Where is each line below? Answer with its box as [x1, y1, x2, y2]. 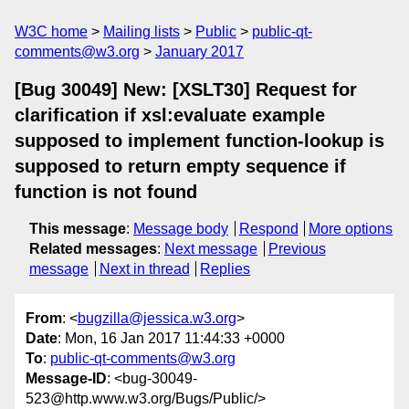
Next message [164, 241, 257, 257]
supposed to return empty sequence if [15, 156, 346, 176]
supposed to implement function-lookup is [15, 131, 384, 151]
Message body [133, 221, 228, 236]
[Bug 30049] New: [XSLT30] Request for [15, 79, 357, 100]
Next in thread [99, 261, 190, 277]
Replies [200, 261, 251, 277]
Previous [267, 241, 326, 257]
